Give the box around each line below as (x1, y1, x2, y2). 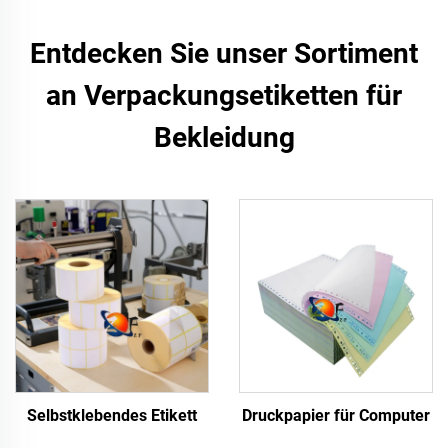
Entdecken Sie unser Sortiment (30, 37, 418, 70)
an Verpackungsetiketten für (46, 79, 402, 112)
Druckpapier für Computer (242, 406, 430, 425)
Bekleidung (153, 121, 295, 154)
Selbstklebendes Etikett (27, 406, 197, 425)
